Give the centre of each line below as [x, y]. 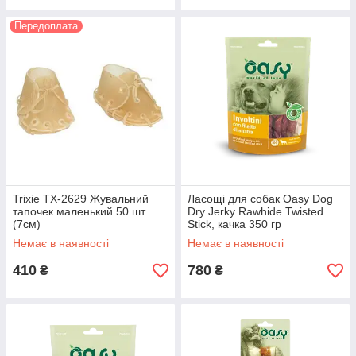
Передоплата [46, 26]
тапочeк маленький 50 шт [79, 211]
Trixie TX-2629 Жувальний [81, 199]
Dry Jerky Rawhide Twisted [255, 211]
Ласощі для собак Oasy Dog [260, 199]
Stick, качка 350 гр [234, 224]
